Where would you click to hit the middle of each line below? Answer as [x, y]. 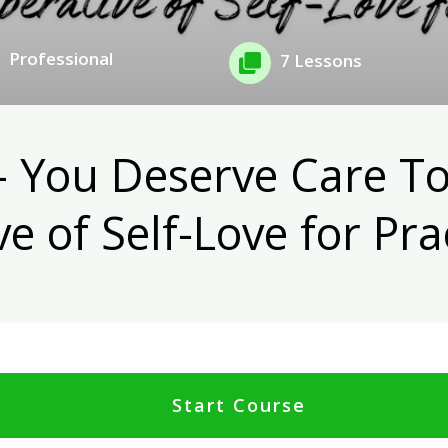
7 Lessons [321, 60]
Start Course [238, 405]
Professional [61, 59]
